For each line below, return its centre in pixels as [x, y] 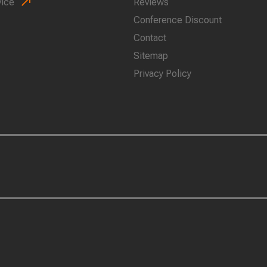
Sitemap [151, 55]
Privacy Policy [162, 73]
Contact [150, 38]
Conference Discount [178, 20]
